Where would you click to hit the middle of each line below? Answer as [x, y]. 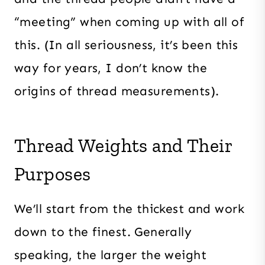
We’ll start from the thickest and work [129, 209]
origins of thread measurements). [117, 91]
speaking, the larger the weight [111, 255]
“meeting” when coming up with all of [130, 22]
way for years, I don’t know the [111, 68]
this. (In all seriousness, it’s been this [126, 45]
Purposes [53, 174]
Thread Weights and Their [123, 145]
